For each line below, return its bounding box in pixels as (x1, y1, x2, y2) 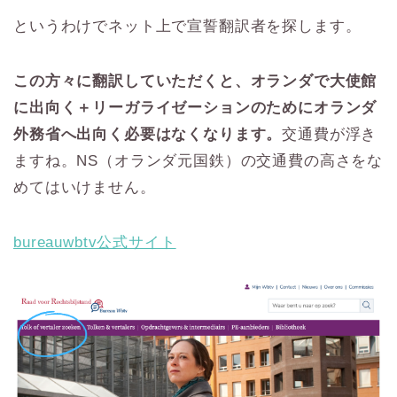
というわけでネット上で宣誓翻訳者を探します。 (13, 18, 362, 35)
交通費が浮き (282, 126, 378, 144)
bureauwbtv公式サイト (13, 234, 176, 252)
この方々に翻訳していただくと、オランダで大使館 (13, 73, 378, 90)
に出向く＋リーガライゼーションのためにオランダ (13, 99, 378, 117)
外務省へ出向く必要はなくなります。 (13, 126, 283, 144)
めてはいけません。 (13, 179, 156, 197)
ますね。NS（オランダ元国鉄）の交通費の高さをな (13, 152, 384, 170)
